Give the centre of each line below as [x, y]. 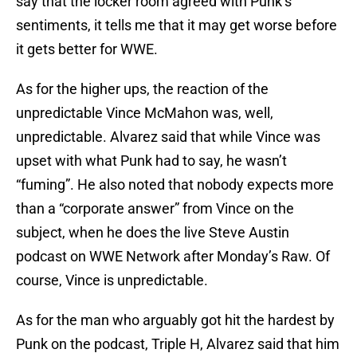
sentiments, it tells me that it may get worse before [177, 25]
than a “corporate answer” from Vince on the [155, 209]
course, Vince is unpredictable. [112, 280]
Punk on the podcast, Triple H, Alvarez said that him [178, 344]
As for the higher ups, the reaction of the [142, 89]
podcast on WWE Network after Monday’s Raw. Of [173, 257]
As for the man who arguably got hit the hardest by [175, 320]
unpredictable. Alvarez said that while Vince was [168, 137]
